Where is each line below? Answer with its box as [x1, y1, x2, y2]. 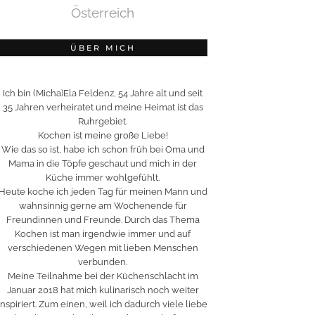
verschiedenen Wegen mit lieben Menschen [7, 242, 198, 253]
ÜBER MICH [70, 42, 136, 53]
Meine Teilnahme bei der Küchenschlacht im [7, 270, 198, 281]
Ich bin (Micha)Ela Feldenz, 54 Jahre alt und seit [3, 87, 202, 98]
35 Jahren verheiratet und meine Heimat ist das [2, 101, 203, 112]
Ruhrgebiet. [78, 115, 127, 127]
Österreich [71, 4, 134, 20]
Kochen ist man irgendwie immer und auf [15, 228, 191, 239]
